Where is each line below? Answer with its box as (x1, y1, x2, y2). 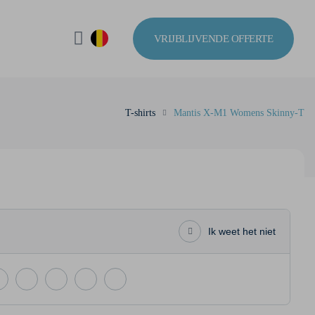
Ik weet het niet (208, 226, 276, 237)
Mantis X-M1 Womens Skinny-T (174, 108, 304, 118)
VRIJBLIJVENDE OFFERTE (153, 32, 273, 44)
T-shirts (125, 108, 155, 118)
